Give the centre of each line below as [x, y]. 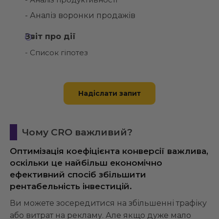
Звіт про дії [50, 37]
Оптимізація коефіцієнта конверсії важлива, [109, 151]
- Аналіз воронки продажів [80, 16]
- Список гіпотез [56, 53]
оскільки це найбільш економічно [86, 163]
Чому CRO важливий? [77, 132]
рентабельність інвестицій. [71, 186]
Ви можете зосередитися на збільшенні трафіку [108, 203]
